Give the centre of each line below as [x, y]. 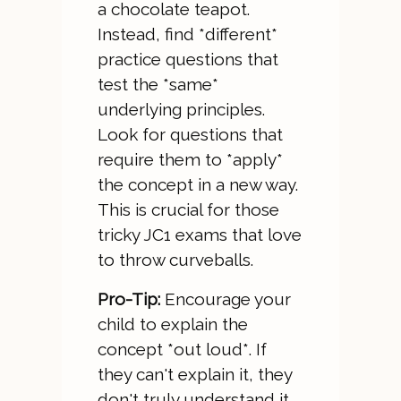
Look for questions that [190, 134]
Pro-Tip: [128, 299]
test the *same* [158, 84]
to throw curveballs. [175, 260]
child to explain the [172, 324]
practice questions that [188, 59]
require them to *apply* [190, 159]
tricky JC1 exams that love [199, 235]
